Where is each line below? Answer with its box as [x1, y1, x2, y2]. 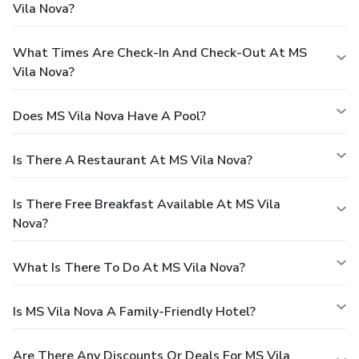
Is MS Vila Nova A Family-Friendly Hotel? [13, 302, 256, 321]
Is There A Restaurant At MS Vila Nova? [13, 151, 252, 169]
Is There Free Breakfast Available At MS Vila [13, 195, 280, 213]
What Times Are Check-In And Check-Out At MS [13, 43, 307, 62]
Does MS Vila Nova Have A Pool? [13, 107, 206, 125]
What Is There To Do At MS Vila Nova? [13, 258, 245, 276]
